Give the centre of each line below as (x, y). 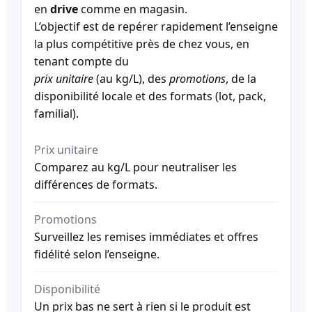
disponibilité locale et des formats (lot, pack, (150, 96)
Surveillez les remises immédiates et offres (146, 236)
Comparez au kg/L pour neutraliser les (135, 167)
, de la (241, 79)
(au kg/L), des (131, 79)
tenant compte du (81, 62)
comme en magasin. (133, 9)
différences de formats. (96, 184)
